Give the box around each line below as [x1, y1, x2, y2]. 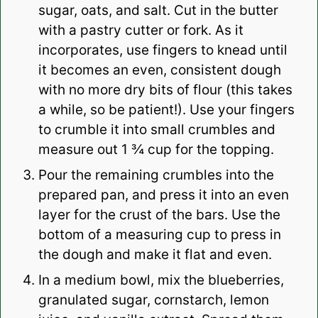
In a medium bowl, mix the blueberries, [38, 272, 284, 289]
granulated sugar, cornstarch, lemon [38, 292, 269, 309]
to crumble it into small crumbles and [38, 121, 275, 138]
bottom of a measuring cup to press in [38, 226, 281, 243]
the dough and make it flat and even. [38, 246, 272, 263]
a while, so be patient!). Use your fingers [38, 102, 295, 119]
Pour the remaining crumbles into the [38, 167, 274, 184]
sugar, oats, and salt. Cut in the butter [38, 2, 278, 19]
